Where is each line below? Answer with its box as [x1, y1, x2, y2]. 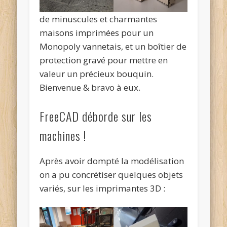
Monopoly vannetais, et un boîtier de [40, 40, 187, 52]
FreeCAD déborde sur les [40, 106, 153, 125]
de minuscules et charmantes [40, 13, 158, 25]
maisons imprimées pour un [40, 26, 154, 39]
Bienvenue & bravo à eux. [40, 81, 141, 93]
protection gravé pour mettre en [40, 54, 168, 66]
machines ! [40, 126, 87, 144]
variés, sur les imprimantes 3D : [40, 182, 166, 194]
